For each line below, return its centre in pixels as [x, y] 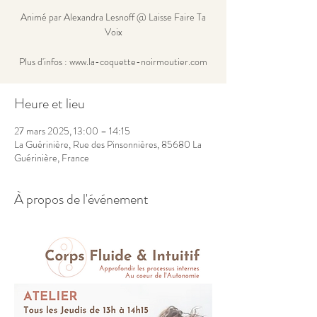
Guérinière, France [52, 158]
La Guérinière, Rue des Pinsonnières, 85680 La [108, 144]
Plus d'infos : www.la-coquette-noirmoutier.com [113, 62]
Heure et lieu [50, 104]
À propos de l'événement [81, 199]
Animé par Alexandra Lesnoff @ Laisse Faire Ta [113, 17]
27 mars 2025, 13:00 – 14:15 [72, 131]
